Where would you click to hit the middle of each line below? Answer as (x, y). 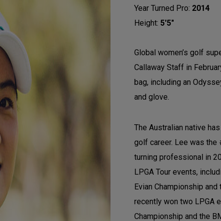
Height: (147, 23)
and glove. (152, 97)
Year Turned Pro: (163, 8)
